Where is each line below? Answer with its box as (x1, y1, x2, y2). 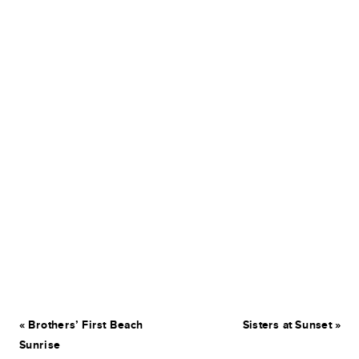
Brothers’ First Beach (28, 317, 143, 333)
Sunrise (18, 338, 61, 353)
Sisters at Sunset (242, 317, 333, 333)
